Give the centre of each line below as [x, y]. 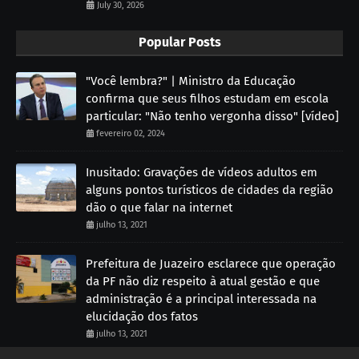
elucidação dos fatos [142, 317]
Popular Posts [179, 42]
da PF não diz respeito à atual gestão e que [203, 282]
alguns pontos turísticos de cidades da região [210, 190]
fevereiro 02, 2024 [131, 134]
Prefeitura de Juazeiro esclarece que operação [211, 264]
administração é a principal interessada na [201, 299]
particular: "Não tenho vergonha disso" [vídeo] [212, 117]
